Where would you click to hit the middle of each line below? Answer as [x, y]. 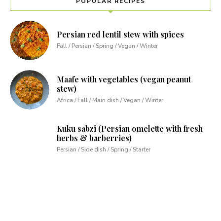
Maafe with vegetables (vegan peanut [124, 79]
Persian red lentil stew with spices [120, 35]
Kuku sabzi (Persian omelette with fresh [130, 129]
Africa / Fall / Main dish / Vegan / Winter [110, 100]
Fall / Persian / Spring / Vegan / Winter [107, 46]
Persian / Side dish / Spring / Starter [104, 150]
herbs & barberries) [94, 138]
